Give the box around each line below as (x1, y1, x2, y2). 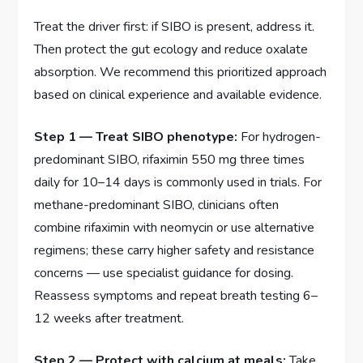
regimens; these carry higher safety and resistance (34, 241, 315, 259)
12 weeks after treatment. (34, 309, 185, 327)
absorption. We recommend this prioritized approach (34, 62, 327, 81)
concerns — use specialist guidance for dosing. (34, 263, 294, 282)
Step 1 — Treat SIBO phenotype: (34, 127, 238, 146)
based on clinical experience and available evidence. (34, 85, 322, 104)
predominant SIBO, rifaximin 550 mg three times (34, 150, 305, 169)
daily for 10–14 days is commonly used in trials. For (34, 173, 322, 191)
